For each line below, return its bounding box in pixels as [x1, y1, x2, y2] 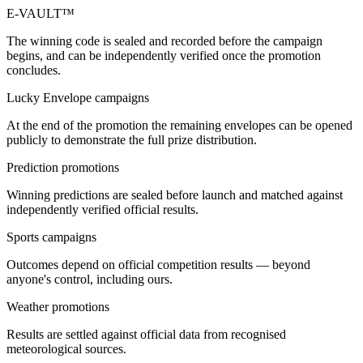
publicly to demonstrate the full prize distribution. [6, 133, 257, 147]
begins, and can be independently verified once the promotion [6, 49, 321, 63]
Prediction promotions [6, 160, 119, 175]
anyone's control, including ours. [6, 272, 173, 287]
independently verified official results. [6, 203, 199, 217]
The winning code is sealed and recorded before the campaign [6, 34, 322, 49]
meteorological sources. [6, 342, 126, 357]
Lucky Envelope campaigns [6, 91, 149, 105]
